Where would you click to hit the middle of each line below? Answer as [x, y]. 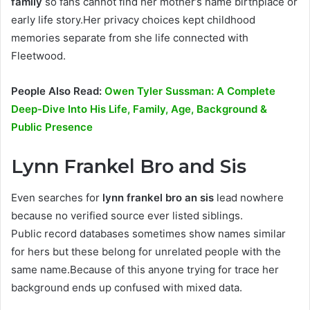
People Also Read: [58, 91]
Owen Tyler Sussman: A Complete [190, 91]
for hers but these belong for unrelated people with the [146, 251]
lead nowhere [249, 197]
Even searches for [57, 197]
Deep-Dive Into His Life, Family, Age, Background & [139, 109]
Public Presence [52, 127]
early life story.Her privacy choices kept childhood [133, 20]
